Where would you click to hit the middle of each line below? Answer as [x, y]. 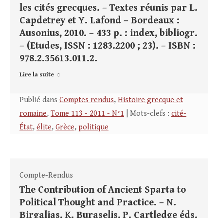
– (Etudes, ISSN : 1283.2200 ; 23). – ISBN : [108, 46]
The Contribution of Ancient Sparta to [103, 190]
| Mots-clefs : [148, 114]
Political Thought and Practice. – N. [98, 203]
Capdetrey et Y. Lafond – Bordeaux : [100, 21]
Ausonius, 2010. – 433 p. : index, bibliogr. [109, 34]
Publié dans [39, 100]
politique [93, 127]
